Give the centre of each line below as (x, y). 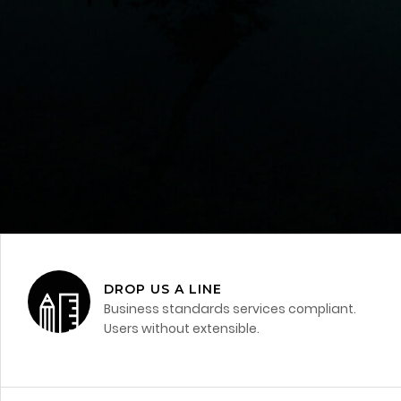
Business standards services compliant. (230, 309)
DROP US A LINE (163, 289)
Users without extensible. (182, 328)
